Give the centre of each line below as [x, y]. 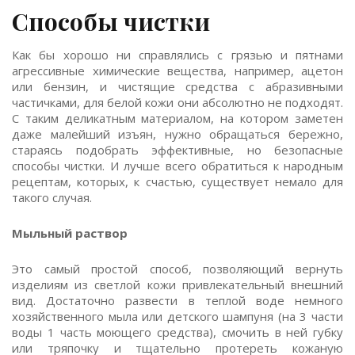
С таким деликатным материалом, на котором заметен [177, 118]
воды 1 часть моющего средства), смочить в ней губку [177, 332]
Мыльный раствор [70, 233]
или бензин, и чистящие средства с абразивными [177, 86]
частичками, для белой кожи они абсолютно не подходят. [177, 102]
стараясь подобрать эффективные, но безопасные [177, 150]
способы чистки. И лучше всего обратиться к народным [177, 166]
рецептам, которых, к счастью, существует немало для [177, 181]
